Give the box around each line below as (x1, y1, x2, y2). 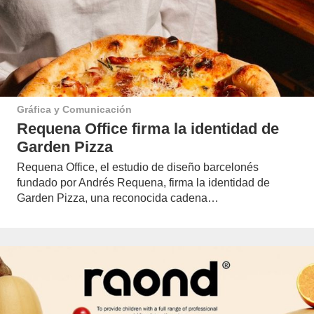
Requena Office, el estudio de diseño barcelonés (17, 161, 259, 173)
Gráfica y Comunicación (17, 104, 132, 116)
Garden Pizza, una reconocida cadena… (17, 191, 219, 204)
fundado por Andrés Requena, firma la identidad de (17, 176, 270, 189)
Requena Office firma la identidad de (17, 119, 279, 137)
